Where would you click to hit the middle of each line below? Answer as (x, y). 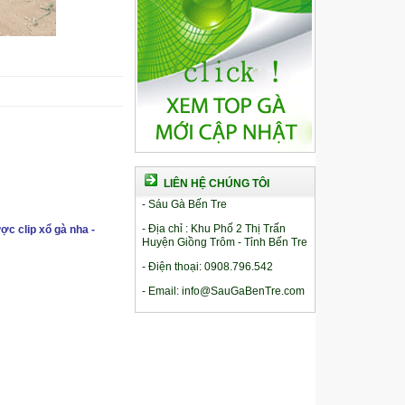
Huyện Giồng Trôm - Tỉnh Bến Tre (224, 242)
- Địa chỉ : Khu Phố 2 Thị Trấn (215, 229)
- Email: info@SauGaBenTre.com (223, 291)
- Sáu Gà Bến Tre (184, 204)
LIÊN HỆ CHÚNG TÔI (216, 184)
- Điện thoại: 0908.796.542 (207, 267)
